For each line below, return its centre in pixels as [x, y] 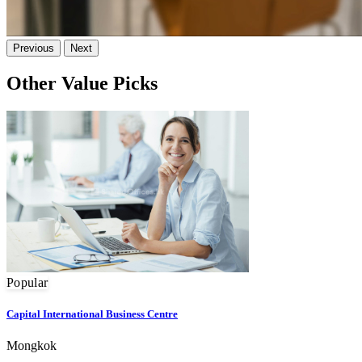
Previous [34, 48]
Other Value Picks [82, 83]
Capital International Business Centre [92, 314]
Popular [27, 282]
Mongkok [32, 346]
